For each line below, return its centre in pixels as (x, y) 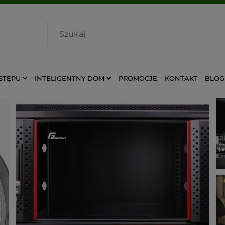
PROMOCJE (138, 78)
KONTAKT (181, 78)
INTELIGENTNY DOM (70, 78)
